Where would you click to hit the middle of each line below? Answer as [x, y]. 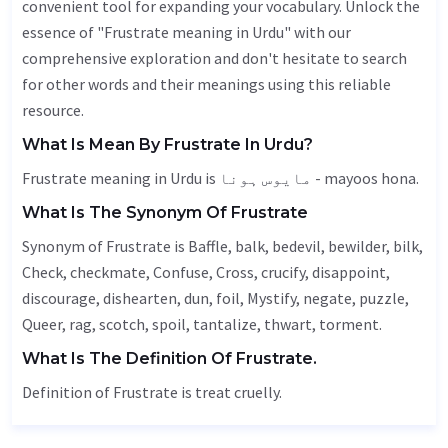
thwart [288, 324]
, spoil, [169, 324]
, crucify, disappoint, [322, 272]
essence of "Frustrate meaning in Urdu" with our [186, 32]
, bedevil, [296, 246]
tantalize [225, 324]
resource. [53, 110]
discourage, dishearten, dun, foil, [134, 298]
